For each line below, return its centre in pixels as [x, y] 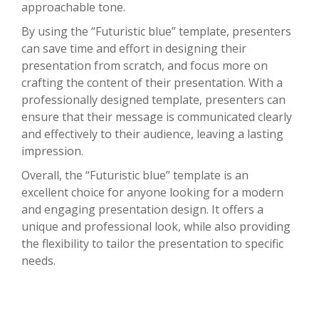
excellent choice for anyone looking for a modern [152, 192]
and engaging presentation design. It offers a [142, 209]
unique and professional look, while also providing [156, 226]
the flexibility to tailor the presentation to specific [152, 243]
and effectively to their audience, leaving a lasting [152, 134]
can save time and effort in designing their [134, 48]
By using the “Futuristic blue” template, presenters [156, 31]
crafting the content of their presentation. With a [152, 82]
